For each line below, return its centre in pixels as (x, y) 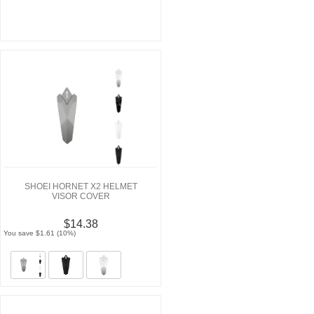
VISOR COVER (81, 197)
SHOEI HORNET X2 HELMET (81, 187)
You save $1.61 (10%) (40, 233)
